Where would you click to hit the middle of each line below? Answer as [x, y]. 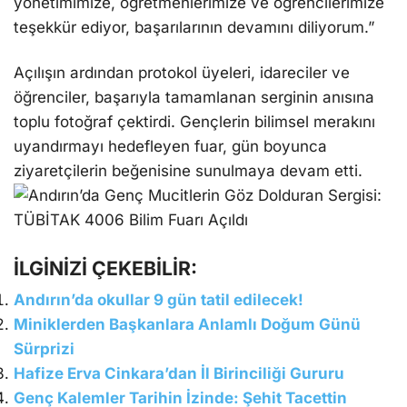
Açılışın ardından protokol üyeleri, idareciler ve [182, 72]
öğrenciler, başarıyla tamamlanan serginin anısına [194, 97]
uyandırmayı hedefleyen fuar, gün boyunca [170, 146]
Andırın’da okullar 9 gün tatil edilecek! [159, 299]
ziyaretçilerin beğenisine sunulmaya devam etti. [188, 170]
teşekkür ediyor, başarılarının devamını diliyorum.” [194, 28]
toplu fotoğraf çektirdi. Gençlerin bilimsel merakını [194, 121]
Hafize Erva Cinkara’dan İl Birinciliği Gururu [179, 373]
